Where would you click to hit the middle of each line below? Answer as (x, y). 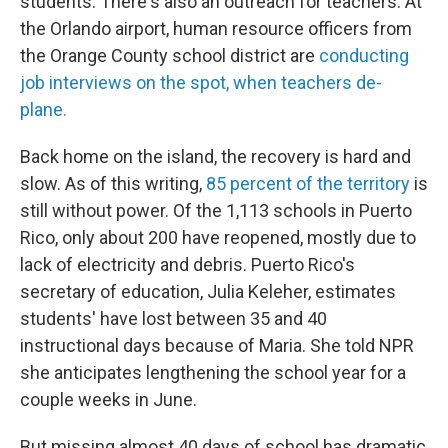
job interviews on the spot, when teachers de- (201, 82)
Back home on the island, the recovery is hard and (215, 156)
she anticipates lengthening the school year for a (213, 372)
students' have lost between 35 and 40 (173, 318)
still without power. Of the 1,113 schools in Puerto (216, 210)
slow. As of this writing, (113, 183)
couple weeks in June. (108, 399)
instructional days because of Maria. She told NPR (217, 345)
